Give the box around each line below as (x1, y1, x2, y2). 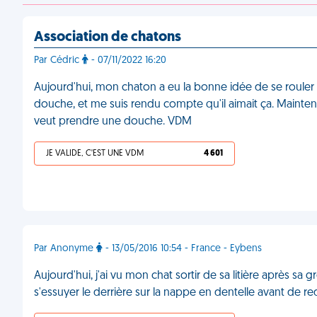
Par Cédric (34, 55, 82, 66)
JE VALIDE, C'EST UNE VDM (46, 149, 144, 158)
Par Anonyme (34, 243, 96, 254)
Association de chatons (34, 30, 181, 45)
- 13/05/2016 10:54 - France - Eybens (103, 243, 262, 254)
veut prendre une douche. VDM (34, 116, 192, 127)
